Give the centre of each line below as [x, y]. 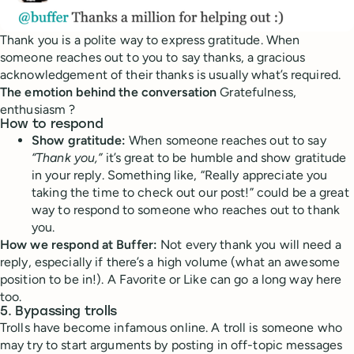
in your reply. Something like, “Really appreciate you [180, 175]
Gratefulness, [256, 92]
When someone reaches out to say [226, 141]
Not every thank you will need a [249, 245]
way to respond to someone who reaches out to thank [186, 210]
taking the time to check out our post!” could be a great [190, 193]
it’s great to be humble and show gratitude [224, 158]
